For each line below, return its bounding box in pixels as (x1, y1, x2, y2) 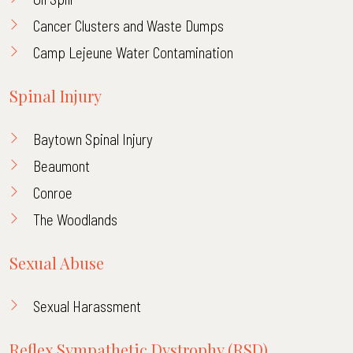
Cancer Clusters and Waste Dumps (33, 17, 224, 35)
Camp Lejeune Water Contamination (33, 43, 233, 61)
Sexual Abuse (9, 252, 104, 273)
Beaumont (33, 157, 90, 175)
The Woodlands (33, 210, 117, 229)
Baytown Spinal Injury (33, 130, 153, 148)
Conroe (33, 184, 72, 202)
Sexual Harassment (33, 297, 141, 315)
